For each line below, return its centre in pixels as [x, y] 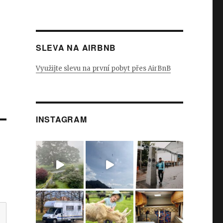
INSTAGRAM [61, 119]
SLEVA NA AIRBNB [76, 47]
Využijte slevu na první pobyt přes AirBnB [103, 68]
